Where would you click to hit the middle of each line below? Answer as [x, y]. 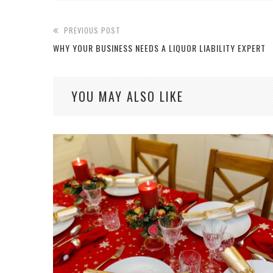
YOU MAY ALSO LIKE [127, 97]
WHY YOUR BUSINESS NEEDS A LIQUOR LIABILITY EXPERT [159, 48]
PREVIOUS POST [92, 30]
